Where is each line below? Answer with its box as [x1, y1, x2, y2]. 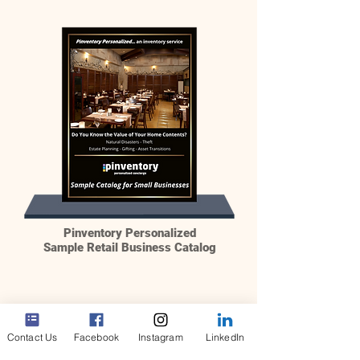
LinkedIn [205, 330, 245, 343]
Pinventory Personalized [63, 226, 196, 240]
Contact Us [6, 330, 58, 343]
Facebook [73, 330, 120, 343]
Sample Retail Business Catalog [43, 240, 216, 255]
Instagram [138, 330, 183, 343]
